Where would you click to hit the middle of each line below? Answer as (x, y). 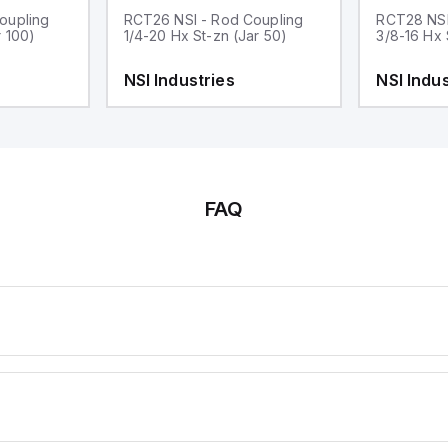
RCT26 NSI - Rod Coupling (213, 19)
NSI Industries (179, 79)
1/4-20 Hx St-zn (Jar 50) (205, 35)
